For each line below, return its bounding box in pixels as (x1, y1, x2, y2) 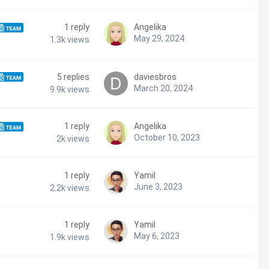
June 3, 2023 (134, 182, 183, 192)
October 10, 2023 (134, 133, 200, 143)
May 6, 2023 (134, 231, 180, 241)
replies (64, 72, 89, 82)
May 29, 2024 (134, 34, 184, 44)
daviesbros (134, 72, 177, 82)
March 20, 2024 (134, 83, 193, 94)
